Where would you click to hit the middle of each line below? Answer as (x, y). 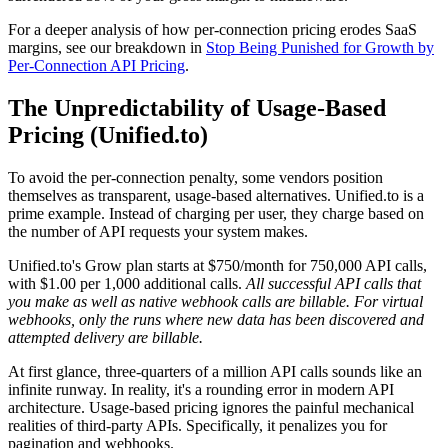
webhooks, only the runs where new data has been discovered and (216, 320)
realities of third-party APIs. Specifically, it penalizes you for (197, 426)
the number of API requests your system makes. (158, 232)
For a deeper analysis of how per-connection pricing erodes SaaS (212, 30)
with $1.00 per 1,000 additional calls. (127, 284)
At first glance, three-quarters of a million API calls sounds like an (215, 372)
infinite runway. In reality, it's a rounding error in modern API (201, 390)
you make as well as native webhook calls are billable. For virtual (215, 302)
